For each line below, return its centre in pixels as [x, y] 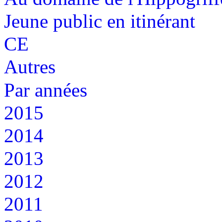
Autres [30, 67]
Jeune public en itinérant [100, 21]
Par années [46, 90]
